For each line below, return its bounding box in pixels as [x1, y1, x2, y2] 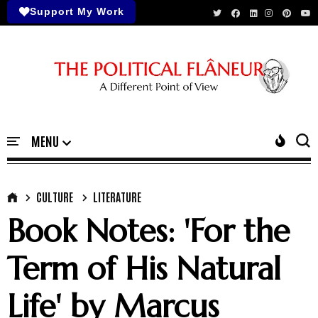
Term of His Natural [7, 248, 281, 288]
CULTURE [36, 189, 73, 204]
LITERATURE [93, 189, 141, 204]
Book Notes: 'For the [7, 211, 290, 251]
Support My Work [30, 6, 124, 17]
